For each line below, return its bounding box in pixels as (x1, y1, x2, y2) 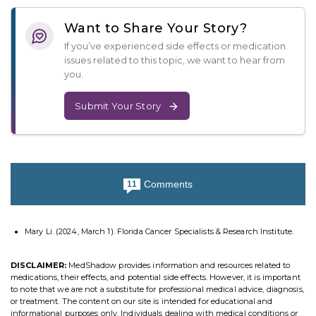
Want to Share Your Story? (64, 20, 247, 37)
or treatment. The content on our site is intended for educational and (11, 296, 273, 307)
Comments (144, 178, 193, 190)
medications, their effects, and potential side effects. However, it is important (11, 272, 300, 283)
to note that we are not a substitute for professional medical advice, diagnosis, (11, 284, 304, 295)
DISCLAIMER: (11, 260, 67, 271)
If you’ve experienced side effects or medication (64, 40, 286, 52)
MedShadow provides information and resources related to (66, 260, 291, 271)
